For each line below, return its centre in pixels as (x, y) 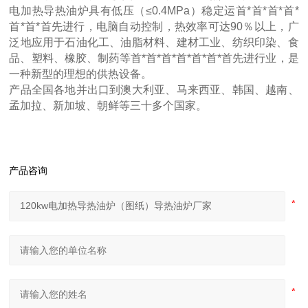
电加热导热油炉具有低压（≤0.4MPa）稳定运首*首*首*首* (154, 11)
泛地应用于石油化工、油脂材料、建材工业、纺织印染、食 (154, 43)
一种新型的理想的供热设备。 (81, 74)
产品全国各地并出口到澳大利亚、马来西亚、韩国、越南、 (154, 90)
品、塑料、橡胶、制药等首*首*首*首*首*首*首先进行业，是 (154, 58)
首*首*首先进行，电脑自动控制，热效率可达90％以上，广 (154, 27)
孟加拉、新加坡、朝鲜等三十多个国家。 (108, 106)
